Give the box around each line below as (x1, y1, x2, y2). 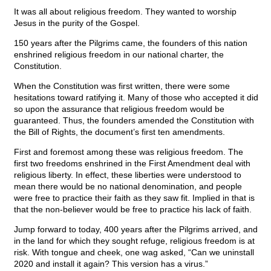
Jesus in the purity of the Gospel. (14, 18, 140, 28)
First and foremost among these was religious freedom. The (14, 147, 243, 157)
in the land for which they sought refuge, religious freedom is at (14, 236, 255, 246)
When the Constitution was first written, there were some (14, 81, 230, 91)
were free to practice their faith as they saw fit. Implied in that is (14, 193, 255, 203)
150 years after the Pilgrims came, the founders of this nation (14, 38, 247, 48)
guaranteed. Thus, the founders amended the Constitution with (14, 116, 254, 126)
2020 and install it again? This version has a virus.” (14, 259, 208, 269)
